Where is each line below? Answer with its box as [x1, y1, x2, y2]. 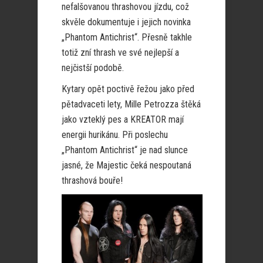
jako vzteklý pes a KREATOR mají [62, 113, 184, 125]
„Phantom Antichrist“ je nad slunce [62, 144, 188, 156]
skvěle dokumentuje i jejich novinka [62, 16, 191, 28]
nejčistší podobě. [62, 62, 124, 73]
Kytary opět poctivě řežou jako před [62, 83, 194, 95]
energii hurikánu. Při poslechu [62, 129, 168, 140]
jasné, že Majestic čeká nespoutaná [62, 159, 191, 171]
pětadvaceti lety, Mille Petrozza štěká [62, 98, 201, 110]
